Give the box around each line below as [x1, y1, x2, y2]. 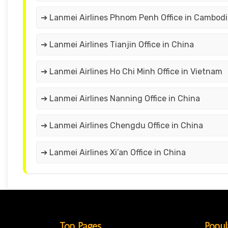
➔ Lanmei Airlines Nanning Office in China [41, 94, 200, 104]
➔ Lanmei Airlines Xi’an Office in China [41, 148, 186, 158]
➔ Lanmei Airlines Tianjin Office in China [41, 40, 194, 50]
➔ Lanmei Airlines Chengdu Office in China [41, 121, 203, 131]
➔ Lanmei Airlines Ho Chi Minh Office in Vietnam [41, 67, 222, 77]
